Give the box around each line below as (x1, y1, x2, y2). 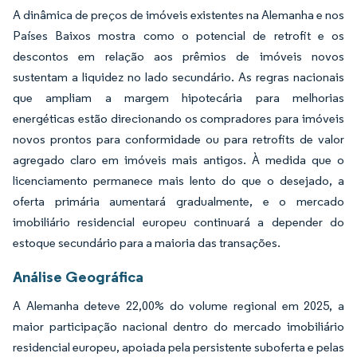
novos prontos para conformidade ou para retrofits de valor (13, 131, 344, 147)
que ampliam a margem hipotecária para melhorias (13, 90, 344, 106)
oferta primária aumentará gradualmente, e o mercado (13, 194, 344, 210)
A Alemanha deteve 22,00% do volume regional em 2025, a (13, 298, 344, 314)
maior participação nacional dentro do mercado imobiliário (13, 319, 344, 335)
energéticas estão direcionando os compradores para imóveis (13, 111, 344, 127)
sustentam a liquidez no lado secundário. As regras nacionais (13, 69, 344, 85)
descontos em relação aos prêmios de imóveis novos (13, 49, 344, 65)
